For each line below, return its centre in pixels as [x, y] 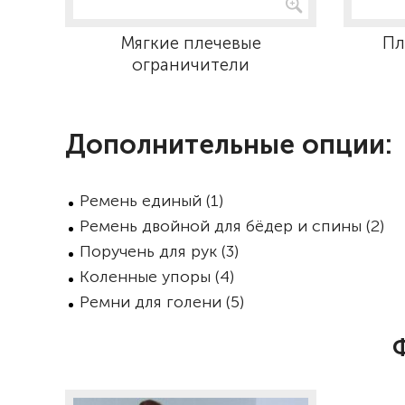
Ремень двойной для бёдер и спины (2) [232, 226]
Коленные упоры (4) [157, 276]
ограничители [190, 64]
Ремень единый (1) [151, 200]
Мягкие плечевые [190, 42]
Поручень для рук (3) [159, 251]
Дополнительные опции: [229, 144]
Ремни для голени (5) [162, 301]
